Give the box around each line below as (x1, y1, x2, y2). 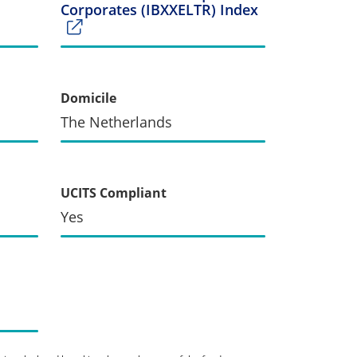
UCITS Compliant (61, 183, 167, 202)
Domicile (61, 88, 116, 107)
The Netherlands (61, 112, 172, 131)
